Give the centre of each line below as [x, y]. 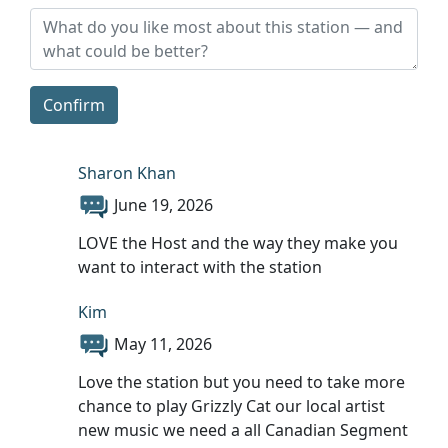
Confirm [74, 104]
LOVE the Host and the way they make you [238, 242]
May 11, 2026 [163, 344]
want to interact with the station [200, 266]
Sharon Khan [127, 172]
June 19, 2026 [163, 205]
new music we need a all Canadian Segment [243, 429]
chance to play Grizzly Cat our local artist [231, 405]
